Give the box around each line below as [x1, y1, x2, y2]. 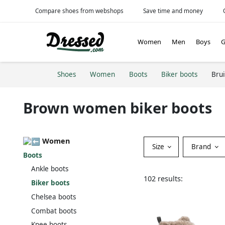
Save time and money [143, 7, 203, 15]
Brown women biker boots [23, 98, 212, 118]
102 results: [144, 173, 183, 183]
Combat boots [31, 206, 76, 215]
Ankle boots [31, 164, 68, 174]
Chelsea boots [31, 192, 76, 201]
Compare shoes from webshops [35, 7, 124, 15]
